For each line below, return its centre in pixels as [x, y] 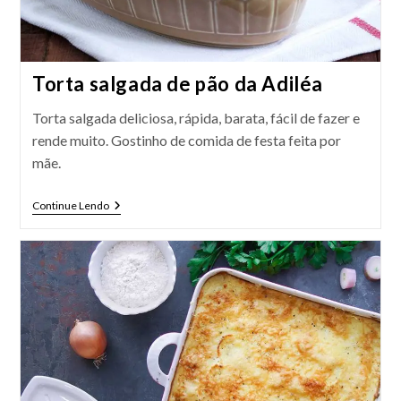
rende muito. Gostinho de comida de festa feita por [186, 141]
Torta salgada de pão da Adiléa [177, 84]
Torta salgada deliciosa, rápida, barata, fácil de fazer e [196, 118]
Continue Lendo [70, 206]
